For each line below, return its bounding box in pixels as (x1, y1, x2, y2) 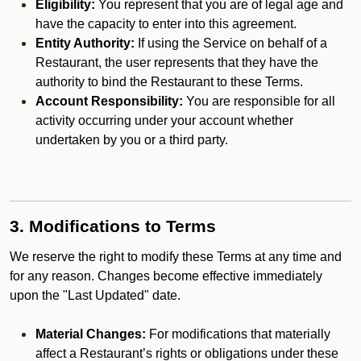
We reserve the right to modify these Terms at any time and (10, 250, 342, 263)
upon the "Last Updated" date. (10, 288, 180, 302)
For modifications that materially (149, 327, 330, 341)
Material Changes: (35, 327, 149, 341)
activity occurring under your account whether (35, 114, 293, 127)
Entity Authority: (35, 36, 135, 50)
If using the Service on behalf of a (135, 36, 327, 50)
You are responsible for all (183, 94, 335, 108)
